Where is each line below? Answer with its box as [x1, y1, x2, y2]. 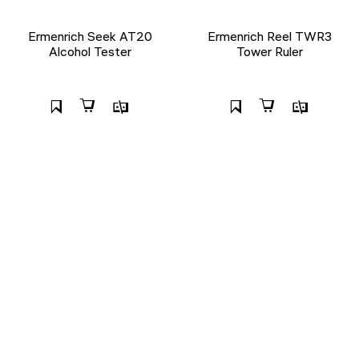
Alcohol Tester [48, 43, 131, 59]
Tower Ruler [236, 43, 303, 59]
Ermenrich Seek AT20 [27, 28, 152, 44]
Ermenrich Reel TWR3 [207, 28, 332, 44]
